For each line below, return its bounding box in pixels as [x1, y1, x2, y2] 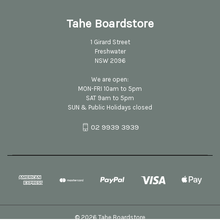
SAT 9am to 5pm [86, 94, 134, 102]
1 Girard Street [90, 38, 130, 46]
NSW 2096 [94, 56, 126, 64]
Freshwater [94, 47, 126, 55]
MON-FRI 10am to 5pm [78, 84, 142, 92]
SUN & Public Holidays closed [68, 103, 152, 111]
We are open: [91, 75, 129, 83]
